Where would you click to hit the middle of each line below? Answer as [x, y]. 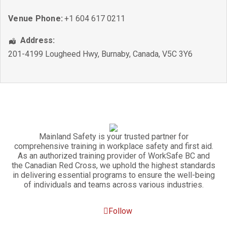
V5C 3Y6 [177, 54]
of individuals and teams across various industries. [113, 185]
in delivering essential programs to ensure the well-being [113, 175]
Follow [120, 211]
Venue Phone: [35, 18]
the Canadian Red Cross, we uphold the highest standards [113, 165]
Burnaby [115, 54]
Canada [146, 54]
